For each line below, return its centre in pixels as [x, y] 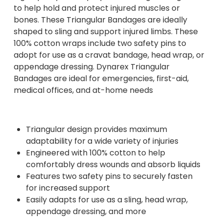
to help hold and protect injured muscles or [97, 8]
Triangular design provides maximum [97, 129]
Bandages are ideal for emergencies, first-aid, [101, 78]
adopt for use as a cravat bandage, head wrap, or [109, 55]
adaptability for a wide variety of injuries [102, 141]
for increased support [69, 188]
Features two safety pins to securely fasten [109, 176]
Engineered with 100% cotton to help [96, 153]
